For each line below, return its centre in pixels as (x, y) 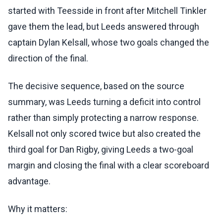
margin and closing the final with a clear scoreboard (109, 166)
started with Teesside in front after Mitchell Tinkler (107, 11)
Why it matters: (38, 209)
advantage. (29, 181)
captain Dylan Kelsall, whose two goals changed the (109, 43)
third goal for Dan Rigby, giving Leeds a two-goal (101, 150)
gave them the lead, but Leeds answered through (104, 27)
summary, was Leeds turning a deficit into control (104, 102)
